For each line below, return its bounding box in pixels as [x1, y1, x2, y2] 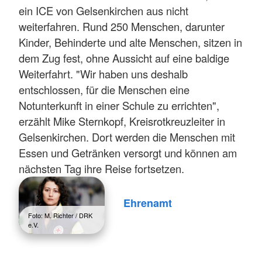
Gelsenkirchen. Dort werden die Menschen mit [19, 129, 235, 145]
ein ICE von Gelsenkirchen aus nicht [19, 3, 188, 19]
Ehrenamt [123, 195, 172, 211]
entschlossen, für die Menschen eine [19, 82, 189, 98]
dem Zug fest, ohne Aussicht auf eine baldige [19, 50, 229, 66]
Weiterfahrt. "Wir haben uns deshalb [19, 66, 188, 82]
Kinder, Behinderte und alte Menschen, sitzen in [19, 35, 242, 50]
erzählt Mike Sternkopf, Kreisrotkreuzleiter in [19, 113, 225, 129]
